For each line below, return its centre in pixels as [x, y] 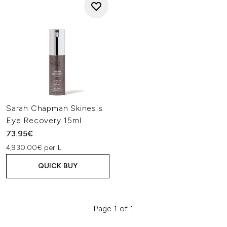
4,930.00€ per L [34, 148]
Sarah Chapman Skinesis [54, 108]
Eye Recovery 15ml [44, 120]
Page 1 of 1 [113, 209]
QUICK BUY [58, 166]
